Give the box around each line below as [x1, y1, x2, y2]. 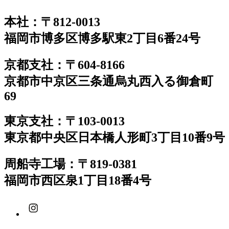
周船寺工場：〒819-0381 [4, 157, 137, 171]
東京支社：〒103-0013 [4, 114, 125, 128]
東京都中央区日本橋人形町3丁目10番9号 [4, 131, 225, 145]
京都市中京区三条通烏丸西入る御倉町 [4, 74, 213, 88]
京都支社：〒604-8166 [4, 58, 125, 72]
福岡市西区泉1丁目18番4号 [4, 174, 151, 188]
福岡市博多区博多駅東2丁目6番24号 [4, 31, 213, 45]
